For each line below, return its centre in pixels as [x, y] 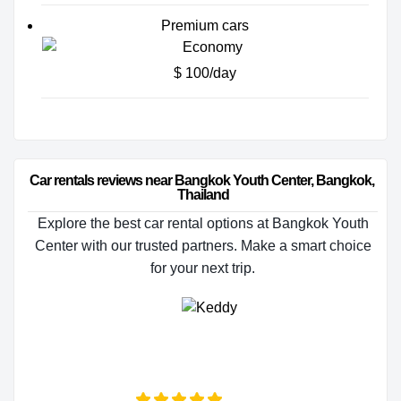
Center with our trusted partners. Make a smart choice [203, 246]
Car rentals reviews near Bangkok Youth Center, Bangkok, [203, 181]
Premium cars [205, 26]
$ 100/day [205, 73]
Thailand [203, 195]
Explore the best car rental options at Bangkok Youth [203, 224]
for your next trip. [203, 269]
